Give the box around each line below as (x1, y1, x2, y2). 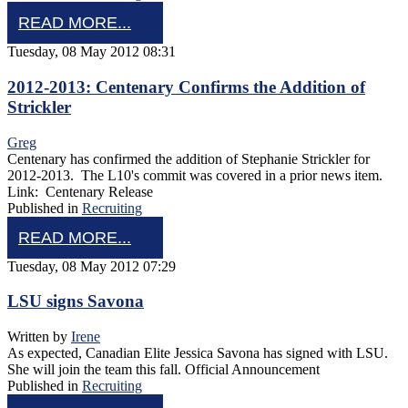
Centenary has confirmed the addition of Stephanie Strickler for (7, 150, 370, 167)
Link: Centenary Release (7, 183, 153, 199)
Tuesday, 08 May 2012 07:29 (7, 258, 176, 274)
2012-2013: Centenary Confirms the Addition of (7, 76, 365, 97)
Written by (7, 329, 71, 345)
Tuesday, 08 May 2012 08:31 (7, 44, 176, 60)
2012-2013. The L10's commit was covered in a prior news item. (7, 167, 382, 183)
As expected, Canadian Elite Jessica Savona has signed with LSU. (7, 345, 392, 362)
